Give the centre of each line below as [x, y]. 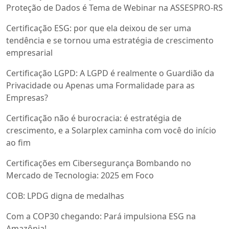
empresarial [29, 53]
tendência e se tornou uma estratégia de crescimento [110, 41]
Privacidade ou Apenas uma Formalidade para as [100, 86]
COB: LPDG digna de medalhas [65, 196]
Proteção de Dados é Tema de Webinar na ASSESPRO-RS [114, 8]
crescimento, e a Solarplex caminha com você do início [111, 131]
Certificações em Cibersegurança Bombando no [99, 163]
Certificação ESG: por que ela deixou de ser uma [99, 28]
